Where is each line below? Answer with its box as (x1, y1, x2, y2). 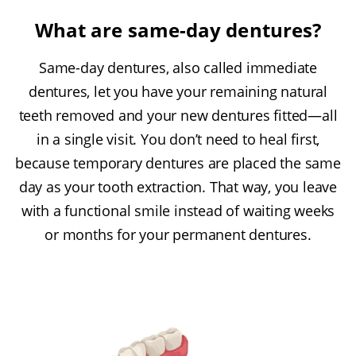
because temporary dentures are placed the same (15, 153, 341, 173)
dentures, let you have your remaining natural (29, 82, 327, 102)
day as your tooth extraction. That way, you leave (18, 177, 338, 197)
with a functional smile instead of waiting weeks (21, 201, 335, 221)
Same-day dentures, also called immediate (39, 58, 317, 78)
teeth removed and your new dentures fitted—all (18, 106, 338, 126)
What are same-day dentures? (34, 17, 322, 44)
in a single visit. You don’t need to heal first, (36, 130, 320, 149)
